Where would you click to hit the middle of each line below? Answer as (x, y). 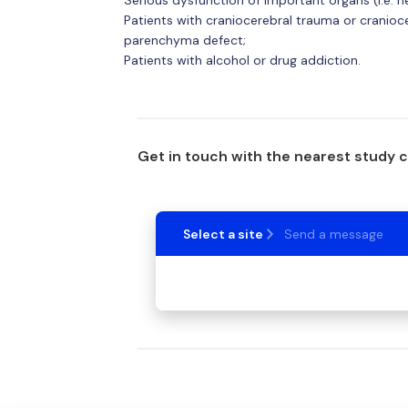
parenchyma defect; (184, 40)
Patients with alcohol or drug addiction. (242, 60)
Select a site (223, 235)
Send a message (333, 235)
